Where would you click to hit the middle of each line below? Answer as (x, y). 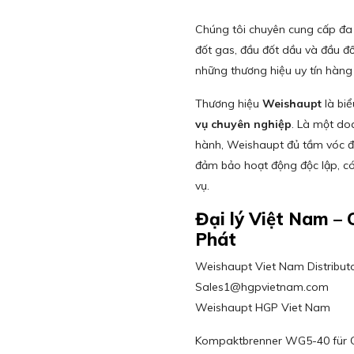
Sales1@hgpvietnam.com (262, 287)
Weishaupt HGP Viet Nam (263, 307)
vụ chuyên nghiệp (244, 124)
